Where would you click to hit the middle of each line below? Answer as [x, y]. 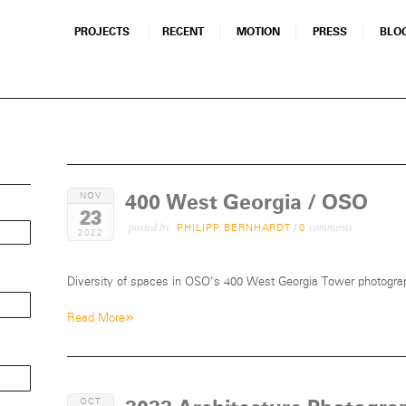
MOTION [258, 32]
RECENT [183, 32]
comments [331, 226]
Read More [96, 318]
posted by [149, 226]
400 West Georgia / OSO [246, 202]
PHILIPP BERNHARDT [234, 227]
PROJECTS [102, 32]
